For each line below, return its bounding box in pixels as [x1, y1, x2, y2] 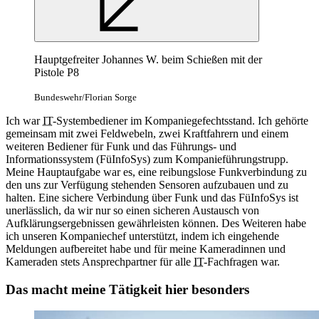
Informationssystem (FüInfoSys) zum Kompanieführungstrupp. [6, 152, 288, 165]
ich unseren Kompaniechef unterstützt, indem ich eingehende [6, 229, 279, 242]
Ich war [6, 114, 43, 127]
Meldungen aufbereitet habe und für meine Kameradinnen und [6, 242, 286, 255]
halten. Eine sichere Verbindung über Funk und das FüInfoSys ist [6, 191, 298, 204]
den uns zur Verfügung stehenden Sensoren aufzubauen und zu [6, 178, 288, 191]
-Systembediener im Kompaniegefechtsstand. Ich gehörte [53, 114, 308, 127]
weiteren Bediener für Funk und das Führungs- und [6, 140, 236, 152]
